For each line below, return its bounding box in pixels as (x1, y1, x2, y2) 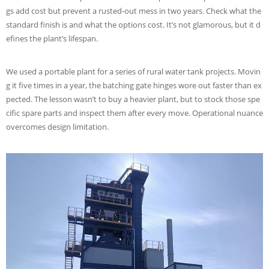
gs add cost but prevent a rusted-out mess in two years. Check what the (6, 5, 261, 16)
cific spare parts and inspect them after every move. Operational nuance (6, 107, 263, 118)
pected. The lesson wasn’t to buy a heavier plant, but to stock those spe (6, 94, 260, 104)
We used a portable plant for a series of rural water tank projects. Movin (6, 66, 261, 77)
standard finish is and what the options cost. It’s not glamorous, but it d (6, 19, 261, 30)
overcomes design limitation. (6, 121, 109, 132)
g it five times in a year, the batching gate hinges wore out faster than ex (6, 80, 262, 91)
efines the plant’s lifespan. (6, 33, 98, 44)
